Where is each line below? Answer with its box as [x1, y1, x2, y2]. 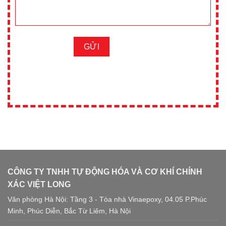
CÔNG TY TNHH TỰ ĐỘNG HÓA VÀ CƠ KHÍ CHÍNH [8, 167, 202, 177]
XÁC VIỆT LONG [8, 180, 71, 189]
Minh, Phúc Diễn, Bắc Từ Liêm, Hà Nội [8, 207, 131, 215]
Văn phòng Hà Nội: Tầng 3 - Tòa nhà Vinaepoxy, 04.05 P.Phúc [8, 195, 207, 204]
